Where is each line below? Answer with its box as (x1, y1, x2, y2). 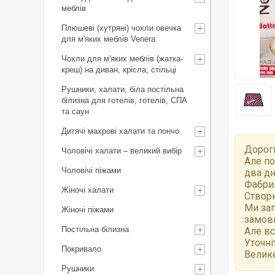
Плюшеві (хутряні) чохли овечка (61, 23, 181, 33)
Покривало (61, 244, 101, 254)
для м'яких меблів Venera (61, 34, 155, 44)
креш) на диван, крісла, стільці (61, 65, 176, 74)
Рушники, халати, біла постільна (61, 85, 184, 94)
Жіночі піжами (61, 205, 114, 214)
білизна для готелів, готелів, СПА (61, 96, 187, 105)
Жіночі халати (61, 185, 114, 195)
